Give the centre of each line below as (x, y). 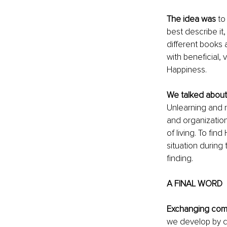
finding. (180, 158)
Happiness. (186, 69)
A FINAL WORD (194, 183)
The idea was (191, 19)
